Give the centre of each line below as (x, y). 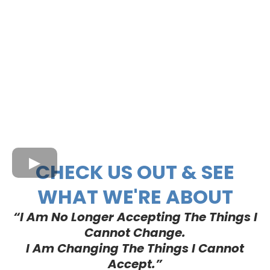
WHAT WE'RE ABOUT (135, 197)
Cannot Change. (135, 233)
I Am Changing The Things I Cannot (135, 249)
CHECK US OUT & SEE (135, 172)
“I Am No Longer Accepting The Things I (135, 217)
